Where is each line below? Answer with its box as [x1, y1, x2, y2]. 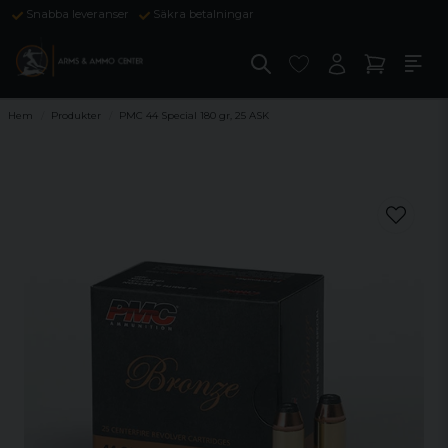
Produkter [51, 109, 101, 122]
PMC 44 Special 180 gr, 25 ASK [119, 109, 269, 122]
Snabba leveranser [26, 7, 129, 22]
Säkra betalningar [153, 7, 254, 22]
